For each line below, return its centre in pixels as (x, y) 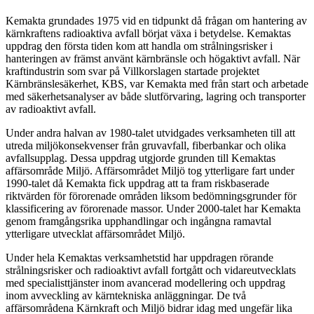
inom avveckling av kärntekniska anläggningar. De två (126, 296)
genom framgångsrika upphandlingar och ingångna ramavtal (138, 221)
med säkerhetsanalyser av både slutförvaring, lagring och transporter (156, 97)
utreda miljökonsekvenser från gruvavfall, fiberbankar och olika (146, 146)
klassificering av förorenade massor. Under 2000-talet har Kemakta (153, 209)
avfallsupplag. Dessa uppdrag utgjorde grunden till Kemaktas (141, 158)
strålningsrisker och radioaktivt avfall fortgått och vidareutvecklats (151, 271)
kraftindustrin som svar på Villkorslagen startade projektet (132, 71)
